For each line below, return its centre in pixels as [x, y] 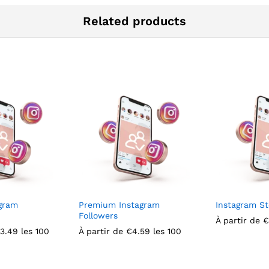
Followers [98, 215]
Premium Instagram [119, 204]
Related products [134, 21]
